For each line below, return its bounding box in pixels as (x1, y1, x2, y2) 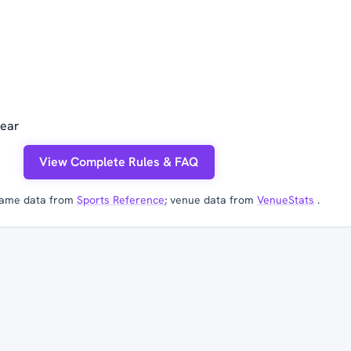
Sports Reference (77, 193, 165, 208)
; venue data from (165, 193, 257, 208)
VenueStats (257, 193, 314, 208)
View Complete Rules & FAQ (39, 154, 199, 171)
